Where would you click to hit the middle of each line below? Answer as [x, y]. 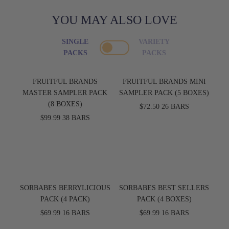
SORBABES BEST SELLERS [164, 188]
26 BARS [175, 107]
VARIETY [154, 42]
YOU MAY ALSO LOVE [114, 20]
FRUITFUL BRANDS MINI [164, 82]
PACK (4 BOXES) [164, 199]
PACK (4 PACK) [65, 199]
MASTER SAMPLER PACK [65, 93]
